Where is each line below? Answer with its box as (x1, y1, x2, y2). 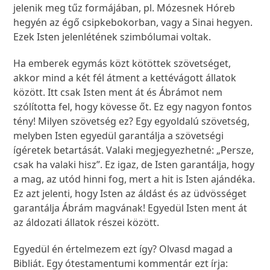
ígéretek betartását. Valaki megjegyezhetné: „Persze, (13, 143, 254, 157)
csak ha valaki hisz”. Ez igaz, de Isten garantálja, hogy (13, 158, 255, 172)
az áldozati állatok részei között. (13, 216, 162, 230)
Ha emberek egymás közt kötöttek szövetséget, (13, 57, 231, 71)
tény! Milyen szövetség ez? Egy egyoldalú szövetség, (13, 115, 250, 128)
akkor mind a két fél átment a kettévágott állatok (13, 71, 237, 85)
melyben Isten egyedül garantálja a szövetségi (13, 129, 224, 143)
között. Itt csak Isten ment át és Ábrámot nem (13, 86, 223, 99)
